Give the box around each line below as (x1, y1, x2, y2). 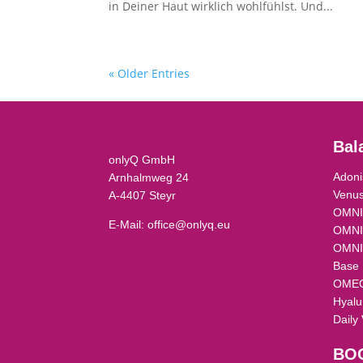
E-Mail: (109, 218, 148, 232)
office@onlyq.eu (147, 218, 231, 232)
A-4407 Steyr (109, 189, 177, 203)
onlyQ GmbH (109, 153, 176, 167)
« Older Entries (109, 66, 190, 81)
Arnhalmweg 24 (109, 171, 190, 185)
